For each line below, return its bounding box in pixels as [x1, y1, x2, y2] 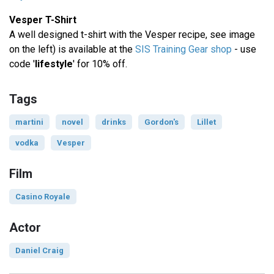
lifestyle [35, 58, 73, 70]
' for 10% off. [73, 58, 127, 70]
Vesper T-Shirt [9, 14, 76, 26]
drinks [102, 117, 126, 127]
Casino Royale [15, 192, 70, 202]
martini [15, 117, 43, 127]
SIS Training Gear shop [135, 43, 232, 56]
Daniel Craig [15, 246, 64, 256]
